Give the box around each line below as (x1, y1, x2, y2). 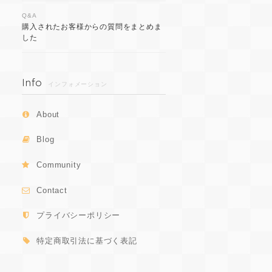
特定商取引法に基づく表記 (36, 236, 137, 245)
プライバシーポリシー (36, 211, 121, 220)
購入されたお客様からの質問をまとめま (22, 22, 162, 31)
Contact (36, 185, 67, 195)
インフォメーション (48, 80, 107, 89)
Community (36, 160, 81, 170)
